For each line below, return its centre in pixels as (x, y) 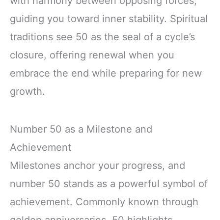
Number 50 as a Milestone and (81, 129)
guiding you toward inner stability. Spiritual (109, 18)
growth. (27, 91)
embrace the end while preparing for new (106, 73)
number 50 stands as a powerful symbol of (109, 183)
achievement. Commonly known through (104, 202)
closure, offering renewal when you (92, 55)
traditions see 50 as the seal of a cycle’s (102, 37)
